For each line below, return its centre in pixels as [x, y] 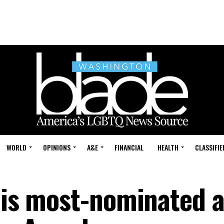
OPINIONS [57, 147]
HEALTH [168, 147]
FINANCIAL [129, 147]
